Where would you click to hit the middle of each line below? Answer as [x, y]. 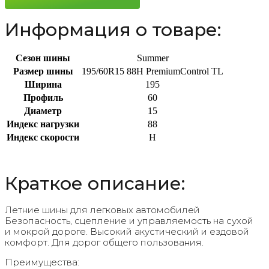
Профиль [43, 98]
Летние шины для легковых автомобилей [102, 210]
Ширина [43, 84]
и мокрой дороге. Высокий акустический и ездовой [127, 231]
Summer [153, 58]
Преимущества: [42, 262]
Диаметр [43, 111]
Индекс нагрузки [43, 124]
